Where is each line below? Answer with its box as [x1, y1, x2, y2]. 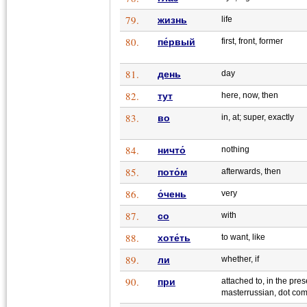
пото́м [158, 167, 187, 178]
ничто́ [158, 145, 186, 156]
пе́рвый [158, 36, 195, 48]
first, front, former [221, 36, 283, 47]
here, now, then [221, 90, 278, 101]
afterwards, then [221, 167, 281, 177]
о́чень [158, 188, 186, 200]
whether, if [221, 254, 259, 265]
